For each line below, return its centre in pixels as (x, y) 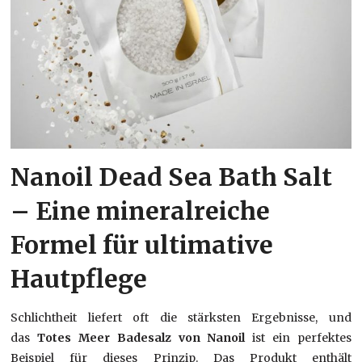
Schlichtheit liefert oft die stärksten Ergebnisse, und (181, 318)
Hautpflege (79, 279)
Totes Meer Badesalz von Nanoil (141, 338)
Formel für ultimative (142, 245)
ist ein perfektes (298, 338)
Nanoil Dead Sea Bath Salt (172, 177)
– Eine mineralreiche (141, 211)
